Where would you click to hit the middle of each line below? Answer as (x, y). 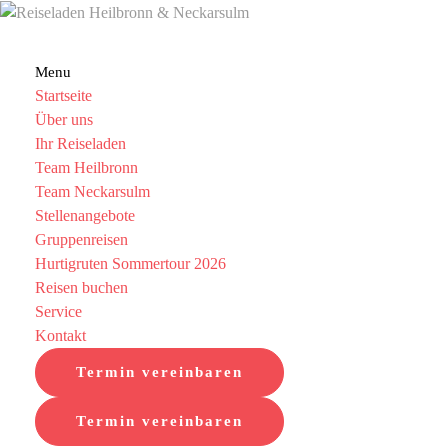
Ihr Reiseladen (80, 144)
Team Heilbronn (86, 168)
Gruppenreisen (81, 240)
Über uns (64, 120)
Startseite (63, 96)
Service (58, 312)
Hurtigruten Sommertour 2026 (130, 264)
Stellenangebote (85, 216)
